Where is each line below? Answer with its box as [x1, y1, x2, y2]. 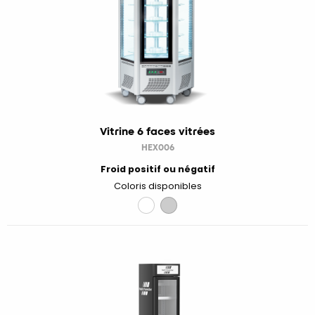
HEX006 [141, 141, 174, 154]
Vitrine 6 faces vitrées [100, 124, 215, 139]
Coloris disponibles [113, 180, 202, 193]
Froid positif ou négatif [100, 163, 215, 176]
